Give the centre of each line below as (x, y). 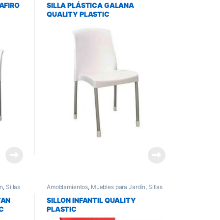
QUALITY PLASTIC (78, 14)
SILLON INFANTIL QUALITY (91, 200)
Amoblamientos (67, 187)
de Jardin (59, 192)
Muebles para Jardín (118, 187)
